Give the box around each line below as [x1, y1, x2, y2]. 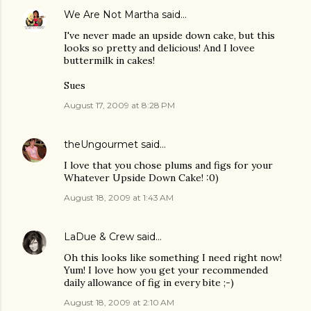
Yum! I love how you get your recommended [64, 264, 268, 277]
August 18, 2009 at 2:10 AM [64, 297, 174, 308]
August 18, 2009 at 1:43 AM [64, 192, 174, 203]
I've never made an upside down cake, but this [64, 29, 275, 42]
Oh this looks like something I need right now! [64, 251, 282, 264]
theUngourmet [64, 138, 138, 151]
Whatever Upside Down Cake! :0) [64, 171, 219, 185]
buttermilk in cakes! [64, 54, 155, 67]
